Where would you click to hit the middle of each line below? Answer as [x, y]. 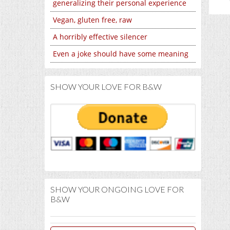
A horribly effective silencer [100, 37]
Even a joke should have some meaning [121, 54]
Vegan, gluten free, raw [92, 20]
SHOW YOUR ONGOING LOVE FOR [117, 189]
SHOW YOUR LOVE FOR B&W [106, 87]
